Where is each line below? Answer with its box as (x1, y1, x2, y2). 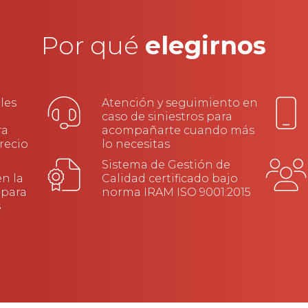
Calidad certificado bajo (101, 171, 238, 185)
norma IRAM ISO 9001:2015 (101, 185, 251, 199)
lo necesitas (101, 137, 170, 151)
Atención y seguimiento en (101, 96, 258, 109)
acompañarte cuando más (101, 123, 254, 137)
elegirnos (145, 30, 267, 60)
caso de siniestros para (101, 109, 232, 123)
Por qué (41, 30, 146, 60)
